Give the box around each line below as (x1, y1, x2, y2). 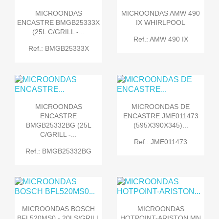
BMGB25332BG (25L (25, 121, 91, 129)
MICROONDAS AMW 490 (121, 9, 200, 18)
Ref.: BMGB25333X (28, 44, 89, 53)
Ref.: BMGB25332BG (25, 147, 91, 155)
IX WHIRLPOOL (136, 19, 185, 27)
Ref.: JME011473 (134, 138, 187, 146)
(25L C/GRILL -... (32, 28, 85, 36)
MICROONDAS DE (131, 102, 190, 110)
